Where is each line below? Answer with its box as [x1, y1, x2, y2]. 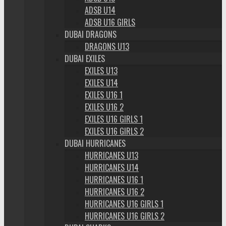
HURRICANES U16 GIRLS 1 [85, 197, 163, 210]
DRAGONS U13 [85, 40, 129, 52]
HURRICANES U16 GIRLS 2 [85, 209, 164, 222]
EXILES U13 [85, 64, 118, 77]
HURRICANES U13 [85, 149, 138, 161]
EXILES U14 [85, 76, 118, 89]
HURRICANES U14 [85, 161, 139, 174]
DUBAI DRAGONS [65, 28, 117, 40]
